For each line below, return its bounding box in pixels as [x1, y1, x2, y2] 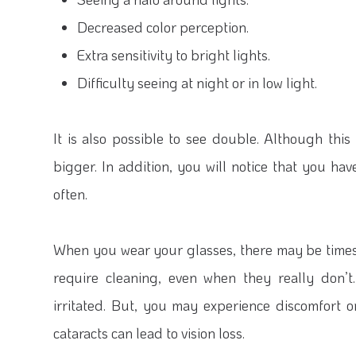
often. [53, 184, 88, 203]
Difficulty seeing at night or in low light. [77, 73, 318, 92]
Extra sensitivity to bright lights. [77, 45, 271, 64]
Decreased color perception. [77, 17, 250, 37]
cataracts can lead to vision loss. [53, 323, 246, 342]
